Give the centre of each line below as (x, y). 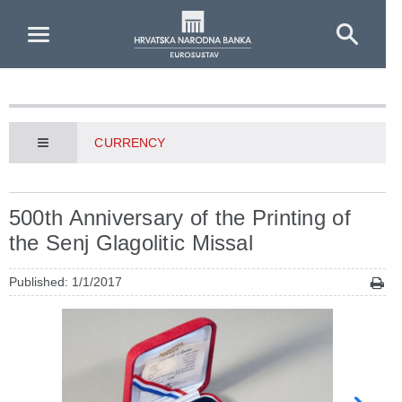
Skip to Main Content (73, 17)
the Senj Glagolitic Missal (131, 243)
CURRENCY (130, 143)
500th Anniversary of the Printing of (180, 218)
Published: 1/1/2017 (66, 282)
